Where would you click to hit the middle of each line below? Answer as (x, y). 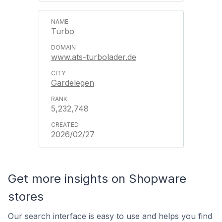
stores (26, 196)
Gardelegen (72, 83)
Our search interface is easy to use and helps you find (110, 216)
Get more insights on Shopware (97, 179)
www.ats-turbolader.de (93, 57)
